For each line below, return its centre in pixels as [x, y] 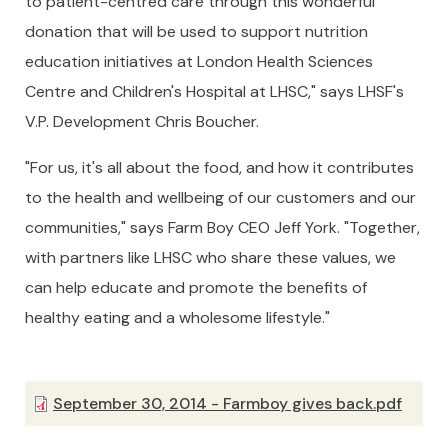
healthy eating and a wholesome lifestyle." [177, 318]
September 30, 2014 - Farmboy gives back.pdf [227, 404]
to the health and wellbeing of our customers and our [220, 198]
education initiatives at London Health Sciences [199, 62]
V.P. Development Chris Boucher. [142, 122]
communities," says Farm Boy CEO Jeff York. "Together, [222, 228]
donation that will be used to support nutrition [196, 32]
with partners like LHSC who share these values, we [210, 258]
